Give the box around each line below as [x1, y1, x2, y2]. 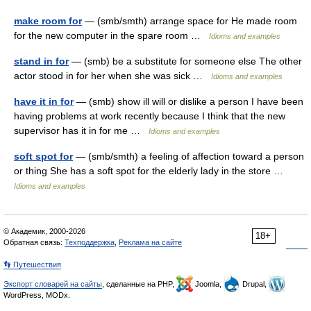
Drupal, [240, 280, 269, 288]
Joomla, [193, 280, 224, 288]
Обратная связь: [3, 238, 65, 246]
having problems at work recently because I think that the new [14, 110, 285, 121]
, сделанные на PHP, [102, 280, 176, 288]
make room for [14, 15, 82, 26]
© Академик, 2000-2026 [3, 227, 85, 235]
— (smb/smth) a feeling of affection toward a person [73, 151, 304, 162]
